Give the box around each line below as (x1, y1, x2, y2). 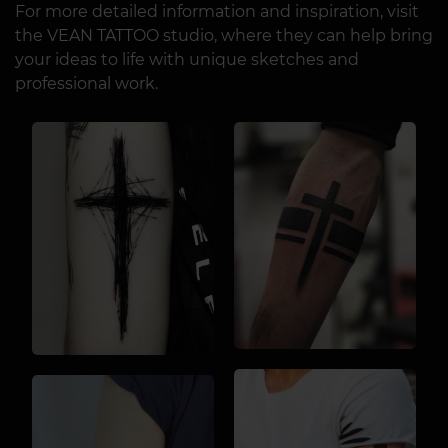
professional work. (15, 73, 158, 93)
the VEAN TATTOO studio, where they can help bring (15, 25, 433, 45)
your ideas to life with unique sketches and (15, 49, 359, 69)
